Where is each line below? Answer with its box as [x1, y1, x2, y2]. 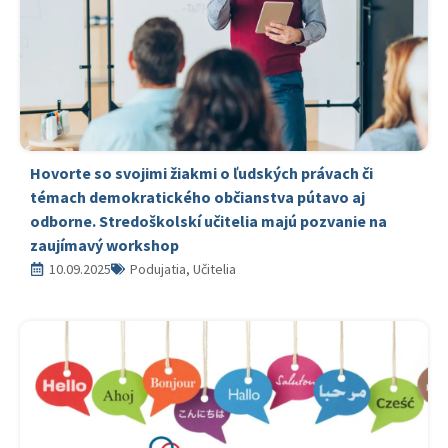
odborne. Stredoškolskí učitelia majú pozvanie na [30, 211, 387, 231]
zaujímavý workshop [30, 235, 179, 255]
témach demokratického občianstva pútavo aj [30, 187, 365, 207]
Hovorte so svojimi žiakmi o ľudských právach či [30, 163, 373, 183]
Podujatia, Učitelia [130, 260, 236, 278]
